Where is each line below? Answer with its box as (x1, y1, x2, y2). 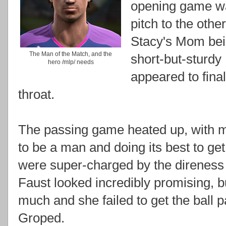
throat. (18, 87, 54, 101)
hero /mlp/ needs (47, 58, 94, 66)
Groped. (18, 210, 65, 225)
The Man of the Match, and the (29, 50, 112, 58)
